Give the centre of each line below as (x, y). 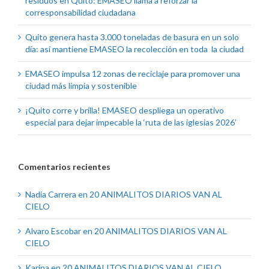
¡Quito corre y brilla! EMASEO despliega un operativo (125, 110)
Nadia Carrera (51, 195)
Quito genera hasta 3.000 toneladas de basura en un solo (132, 37)
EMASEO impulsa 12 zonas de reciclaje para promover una (133, 74)
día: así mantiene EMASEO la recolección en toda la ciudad (134, 49)
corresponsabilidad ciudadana (80, 13)
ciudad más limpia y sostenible (81, 86)
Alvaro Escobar (53, 231)
